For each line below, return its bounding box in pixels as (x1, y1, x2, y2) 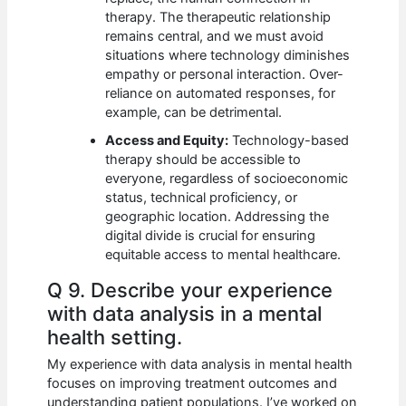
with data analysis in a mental (47, 301, 323, 325)
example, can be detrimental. (105, 104, 283, 121)
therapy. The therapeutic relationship (105, 9, 332, 26)
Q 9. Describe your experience (47, 277, 333, 302)
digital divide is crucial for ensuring (105, 227, 316, 245)
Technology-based (228, 132, 350, 150)
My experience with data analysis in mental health (47, 355, 353, 372)
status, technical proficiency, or (105, 189, 298, 207)
